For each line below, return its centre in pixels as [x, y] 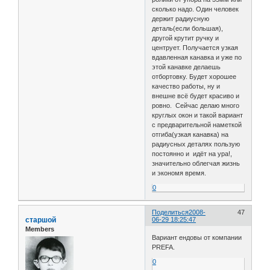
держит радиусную [181, 19]
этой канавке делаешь [187, 67]
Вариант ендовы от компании [197, 237]
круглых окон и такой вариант [198, 115]
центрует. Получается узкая [195, 48]
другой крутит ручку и [186, 38]
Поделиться [171, 212]
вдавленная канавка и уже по [197, 58]
